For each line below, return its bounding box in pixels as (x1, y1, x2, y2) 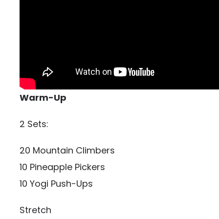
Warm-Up (20, 91, 66, 104)
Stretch (20, 204, 51, 216)
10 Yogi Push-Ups (20, 177, 93, 190)
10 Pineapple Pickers (20, 161, 105, 173)
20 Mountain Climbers (20, 144, 115, 156)
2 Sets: (20, 118, 48, 130)
